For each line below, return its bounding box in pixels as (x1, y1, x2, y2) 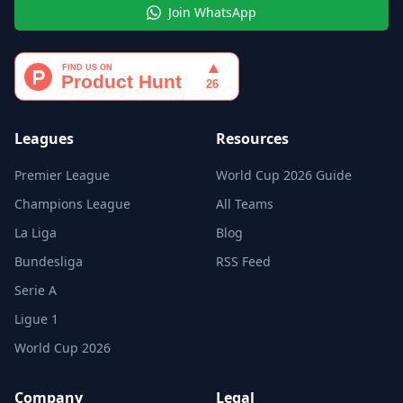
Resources (216, 129, 289, 148)
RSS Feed (216, 253, 271, 270)
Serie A (14, 282, 57, 299)
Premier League (14, 166, 110, 184)
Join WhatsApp (168, 4, 256, 21)
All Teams (216, 195, 273, 212)
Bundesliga (14, 253, 83, 270)
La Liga (14, 224, 57, 241)
